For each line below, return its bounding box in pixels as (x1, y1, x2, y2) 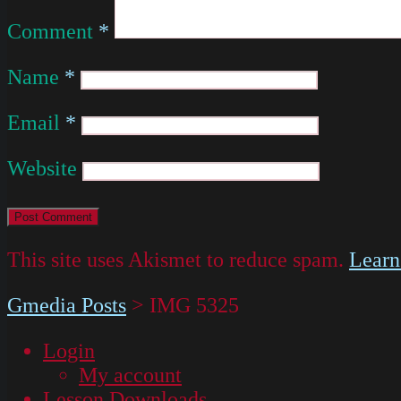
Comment (7, 19, 98, 43)
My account (79, 363, 182, 387)
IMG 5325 (149, 293, 239, 317)
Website (7, 156, 77, 180)
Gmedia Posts (7, 293, 126, 317)
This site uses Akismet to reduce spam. (7, 247, 349, 271)
